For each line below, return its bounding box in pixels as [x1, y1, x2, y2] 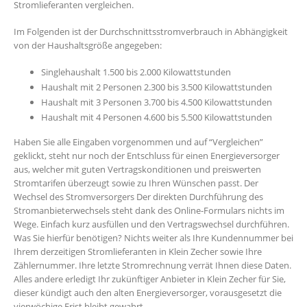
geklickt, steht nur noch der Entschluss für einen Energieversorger [14, 149, 280, 162]
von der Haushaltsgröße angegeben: [14, 38, 162, 51]
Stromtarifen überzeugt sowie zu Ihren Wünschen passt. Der [14, 177, 258, 190]
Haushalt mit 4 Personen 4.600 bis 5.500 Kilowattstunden [41, 111, 272, 124]
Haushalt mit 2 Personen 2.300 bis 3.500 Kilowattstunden [41, 81, 272, 94]
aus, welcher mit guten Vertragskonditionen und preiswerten [14, 163, 261, 176]
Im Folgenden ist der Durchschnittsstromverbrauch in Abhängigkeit [14, 25, 288, 38]
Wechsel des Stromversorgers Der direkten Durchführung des [14, 191, 263, 204]
